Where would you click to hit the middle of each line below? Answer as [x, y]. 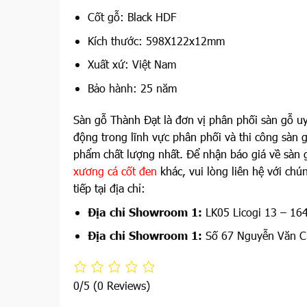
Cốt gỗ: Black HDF [132, 17]
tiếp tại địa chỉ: [109, 188]
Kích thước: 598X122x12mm [156, 40]
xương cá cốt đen [115, 171]
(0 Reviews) [122, 286]
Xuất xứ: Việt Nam [132, 64]
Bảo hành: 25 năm [132, 88]
